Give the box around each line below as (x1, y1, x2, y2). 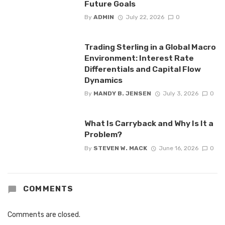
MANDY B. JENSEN (93, 90, 151, 97)
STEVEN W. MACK (93, 144, 147, 152)
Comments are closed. (8, 210, 80, 219)
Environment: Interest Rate (84, 53, 194, 63)
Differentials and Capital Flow (84, 64, 201, 74)
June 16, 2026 (158, 144, 198, 152)
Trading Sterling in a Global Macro (84, 42, 216, 52)
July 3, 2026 (162, 90, 198, 97)
